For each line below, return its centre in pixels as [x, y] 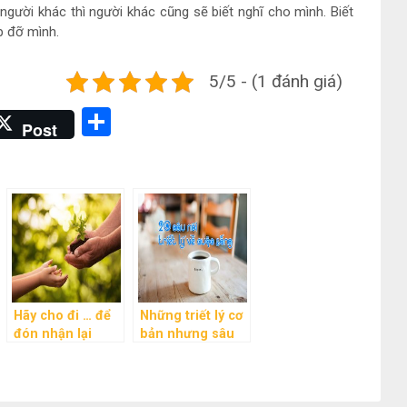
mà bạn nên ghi [189, 371]
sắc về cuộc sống [194, 352]
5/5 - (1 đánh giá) [276, 82]
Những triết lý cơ [191, 316]
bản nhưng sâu [187, 334]
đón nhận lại [53, 334]
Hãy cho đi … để [62, 316]
